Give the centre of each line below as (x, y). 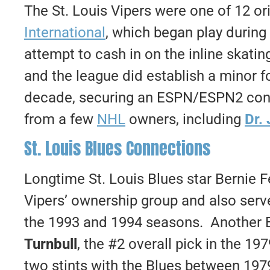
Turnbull (51, 244)
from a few (61, 119)
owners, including (185, 119)
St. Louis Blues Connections (117, 148)
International (65, 32)
